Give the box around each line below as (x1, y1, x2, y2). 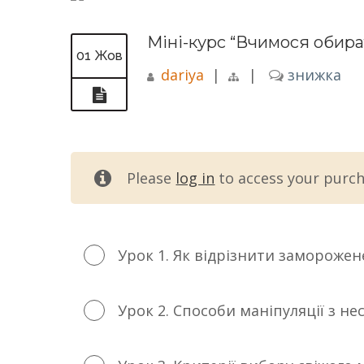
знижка (284, 65, 341, 84)
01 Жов (76, 48, 123, 63)
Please (127, 167, 176, 188)
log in (175, 167, 215, 188)
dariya (161, 65, 204, 84)
